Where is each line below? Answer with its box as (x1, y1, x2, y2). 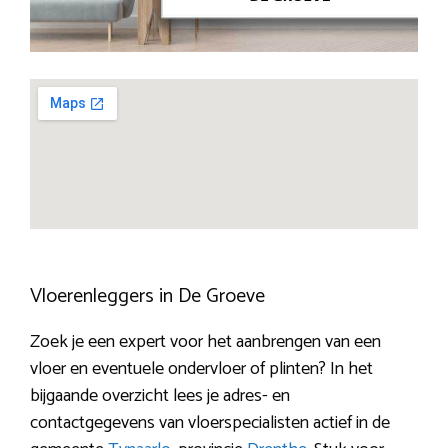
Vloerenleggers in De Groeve (30, 280, 265, 314)
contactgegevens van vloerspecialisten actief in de (30, 408, 390, 439)
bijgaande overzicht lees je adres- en (30, 381, 290, 412)
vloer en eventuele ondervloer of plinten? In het (30, 354, 373, 385)
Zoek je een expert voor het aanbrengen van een (30, 327, 381, 358)
